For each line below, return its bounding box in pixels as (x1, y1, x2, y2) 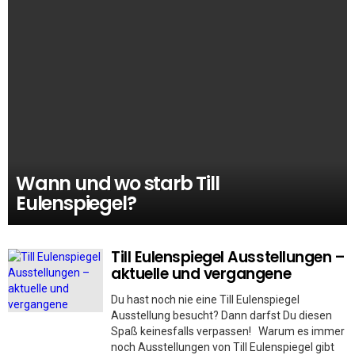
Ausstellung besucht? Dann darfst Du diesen (111, 308, 332, 322)
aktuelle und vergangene (111, 262, 292, 284)
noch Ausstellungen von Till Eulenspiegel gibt (111, 340, 334, 353)
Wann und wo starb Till (16, 170, 219, 197)
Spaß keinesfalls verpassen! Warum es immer (111, 324, 345, 338)
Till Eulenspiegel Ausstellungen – (111, 246, 345, 268)
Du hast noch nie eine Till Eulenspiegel (111, 292, 300, 306)
